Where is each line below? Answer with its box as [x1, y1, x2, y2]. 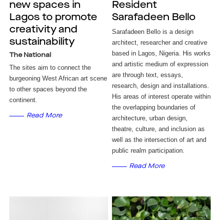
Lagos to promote [9, 13, 97, 23]
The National [9, 52, 51, 58]
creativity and [9, 25, 78, 35]
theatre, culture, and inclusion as [112, 125, 205, 133]
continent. [9, 96, 37, 104]
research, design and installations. [112, 82, 210, 89]
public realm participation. [112, 147, 185, 154]
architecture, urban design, [112, 114, 188, 122]
